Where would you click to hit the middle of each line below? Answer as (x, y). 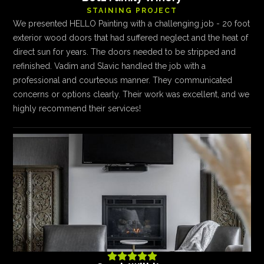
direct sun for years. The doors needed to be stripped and (125, 52)
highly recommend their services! (77, 108)
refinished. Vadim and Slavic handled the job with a (110, 66)
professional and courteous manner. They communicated (123, 80)
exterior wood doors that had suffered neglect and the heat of (131, 38)
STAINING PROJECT (132, 11)
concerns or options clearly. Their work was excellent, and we (131, 94)
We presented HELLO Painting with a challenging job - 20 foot (132, 24)
